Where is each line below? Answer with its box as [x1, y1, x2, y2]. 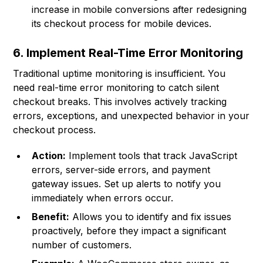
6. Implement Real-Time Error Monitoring [13, 46, 244, 60]
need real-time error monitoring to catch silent [13, 82, 220, 94]
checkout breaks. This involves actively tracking [13, 96, 227, 108]
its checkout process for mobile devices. [32, 18, 212, 30]
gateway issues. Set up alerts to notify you [32, 178, 221, 190]
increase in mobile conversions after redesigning [32, 4, 247, 16]
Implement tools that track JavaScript [66, 150, 238, 162]
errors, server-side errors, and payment [32, 164, 211, 176]
